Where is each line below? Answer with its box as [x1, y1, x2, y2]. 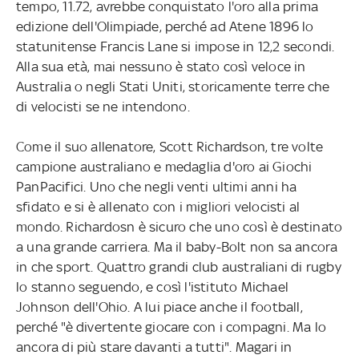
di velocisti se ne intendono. [15, 98, 190, 115]
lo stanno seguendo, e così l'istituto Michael [15, 278, 288, 295]
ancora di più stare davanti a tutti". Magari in [15, 338, 292, 355]
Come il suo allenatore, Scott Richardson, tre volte [15, 138, 324, 155]
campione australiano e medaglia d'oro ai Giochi [15, 158, 313, 175]
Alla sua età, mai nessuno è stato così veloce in [15, 58, 306, 75]
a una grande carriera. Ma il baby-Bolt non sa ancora [15, 238, 338, 255]
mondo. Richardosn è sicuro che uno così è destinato [15, 218, 343, 235]
